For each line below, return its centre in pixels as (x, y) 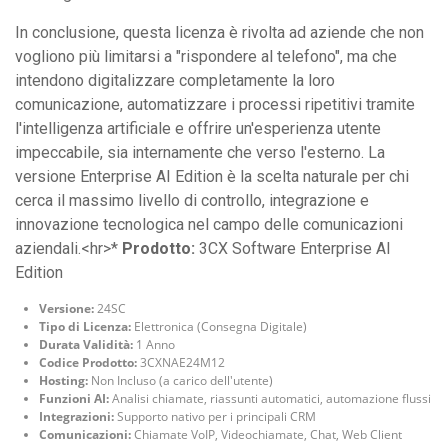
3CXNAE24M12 (181, 362)
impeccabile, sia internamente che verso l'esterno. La (200, 152)
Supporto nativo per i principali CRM (215, 416)
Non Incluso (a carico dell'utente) (180, 380)
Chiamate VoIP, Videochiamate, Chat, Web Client (266, 434)
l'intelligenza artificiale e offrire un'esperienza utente (198, 128)
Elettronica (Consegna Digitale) (219, 326)
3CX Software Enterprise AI (293, 248)
